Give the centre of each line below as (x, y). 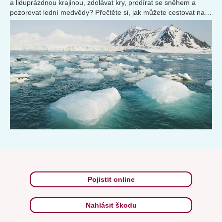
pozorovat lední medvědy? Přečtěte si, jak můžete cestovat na (107, 13)
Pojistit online (111, 179)
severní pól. (29, 23)
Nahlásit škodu (111, 205)
